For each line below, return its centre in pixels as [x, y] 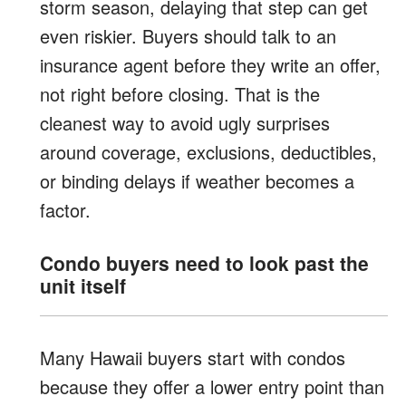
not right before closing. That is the [180, 93]
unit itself [83, 285]
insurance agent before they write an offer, [210, 64]
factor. [65, 209]
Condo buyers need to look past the [204, 262]
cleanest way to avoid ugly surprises [185, 122]
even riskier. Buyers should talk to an [188, 35]
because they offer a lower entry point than [212, 386]
